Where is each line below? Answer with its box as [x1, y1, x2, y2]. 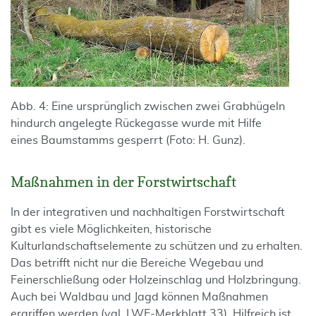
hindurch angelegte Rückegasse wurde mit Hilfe [11, 118, 262, 129]
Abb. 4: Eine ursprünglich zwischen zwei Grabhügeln [11, 101, 285, 112]
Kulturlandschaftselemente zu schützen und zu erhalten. [11, 241, 303, 252]
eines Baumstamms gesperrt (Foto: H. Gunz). [11, 135, 245, 146]
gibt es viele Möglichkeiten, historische [11, 224, 212, 235]
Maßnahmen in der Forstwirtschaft [11, 174, 236, 190]
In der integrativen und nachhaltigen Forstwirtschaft [11, 207, 285, 218]
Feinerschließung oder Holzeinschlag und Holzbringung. [11, 274, 301, 286]
